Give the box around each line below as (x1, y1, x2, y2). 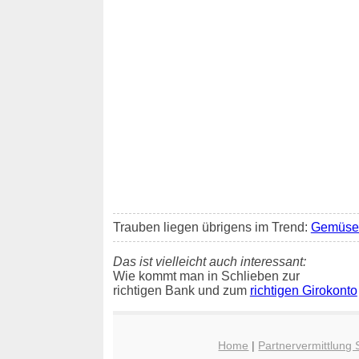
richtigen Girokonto (249, 283, 357, 297)
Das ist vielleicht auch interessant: (112, 254, 306, 268)
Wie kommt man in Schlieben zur (112, 268, 300, 283)
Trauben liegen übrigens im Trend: (112, 220, 311, 234)
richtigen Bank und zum (112, 283, 250, 297)
